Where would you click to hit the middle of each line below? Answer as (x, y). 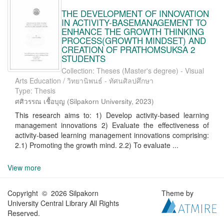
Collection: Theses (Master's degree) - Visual (133, 70)
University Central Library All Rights (63, 203)
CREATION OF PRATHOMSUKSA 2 (128, 49)
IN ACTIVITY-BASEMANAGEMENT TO (134, 22)
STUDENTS (83, 58)
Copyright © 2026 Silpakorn (53, 193)
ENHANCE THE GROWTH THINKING (133, 31)
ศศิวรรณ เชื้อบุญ (40, 101)
